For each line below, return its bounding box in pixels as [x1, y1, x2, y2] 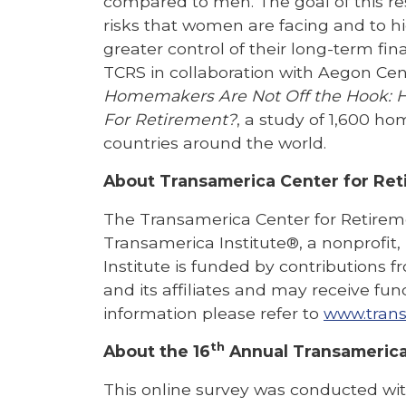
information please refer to [103, 303, 324, 323]
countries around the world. [103, 132, 326, 152]
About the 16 [103, 341, 210, 361]
